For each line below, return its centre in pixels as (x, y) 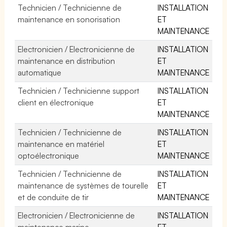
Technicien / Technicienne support (79, 90)
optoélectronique (48, 155)
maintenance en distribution (67, 61)
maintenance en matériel (61, 144)
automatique (40, 72)
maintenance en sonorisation (69, 19)
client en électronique (56, 102)
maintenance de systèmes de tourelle (83, 185)
